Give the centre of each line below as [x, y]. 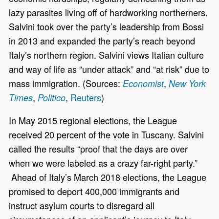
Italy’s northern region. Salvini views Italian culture [107, 55]
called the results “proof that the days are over [99, 149]
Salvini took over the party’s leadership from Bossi [107, 27]
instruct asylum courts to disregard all [82, 206]
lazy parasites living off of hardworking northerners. [109, 12]
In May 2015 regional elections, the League [93, 120]
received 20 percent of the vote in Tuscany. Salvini [107, 135]
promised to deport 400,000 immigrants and [94, 191]
